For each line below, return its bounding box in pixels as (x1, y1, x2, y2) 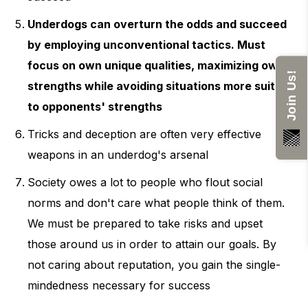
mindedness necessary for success (27, 278, 210, 293)
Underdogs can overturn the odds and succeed (27, 17, 287, 32)
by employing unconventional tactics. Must (27, 38, 265, 52)
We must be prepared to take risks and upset (27, 217, 263, 231)
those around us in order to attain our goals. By (27, 237, 276, 252)
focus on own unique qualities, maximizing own (27, 58, 285, 73)
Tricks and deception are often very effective (27, 127, 261, 142)
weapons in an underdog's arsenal (27, 148, 208, 162)
